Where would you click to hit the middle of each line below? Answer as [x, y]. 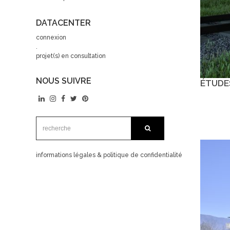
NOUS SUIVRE [64, 81]
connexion [51, 38]
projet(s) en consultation [71, 56]
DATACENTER [63, 23]
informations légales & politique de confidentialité [109, 155]
